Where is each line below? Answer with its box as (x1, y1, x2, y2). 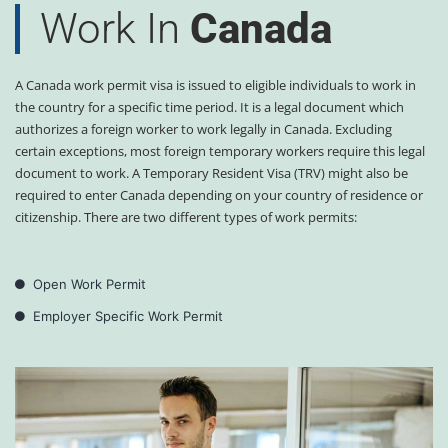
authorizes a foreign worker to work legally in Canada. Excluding (15, 120, 392, 139)
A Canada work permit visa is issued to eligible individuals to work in (15, 76, 416, 95)
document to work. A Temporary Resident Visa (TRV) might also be (15, 164, 408, 183)
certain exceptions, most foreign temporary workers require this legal (15, 142, 425, 161)
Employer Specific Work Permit (32, 308, 223, 325)
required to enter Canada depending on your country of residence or (15, 186, 423, 205)
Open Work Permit (32, 276, 146, 293)
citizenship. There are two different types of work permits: (15, 208, 357, 227)
